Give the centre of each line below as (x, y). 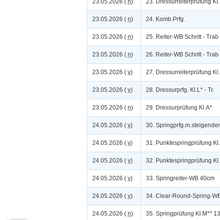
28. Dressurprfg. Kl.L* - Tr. (180, 90)
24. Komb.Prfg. (165, 19)
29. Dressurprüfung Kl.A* (179, 108)
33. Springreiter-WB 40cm (180, 178)
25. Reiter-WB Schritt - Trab (182, 37)
